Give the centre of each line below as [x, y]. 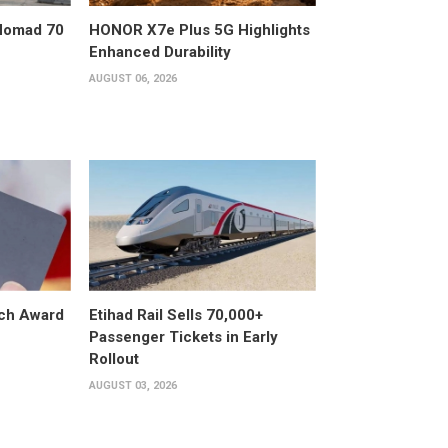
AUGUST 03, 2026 [132, 386]
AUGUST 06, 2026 [132, 78]
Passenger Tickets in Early [183, 337]
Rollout [113, 359]
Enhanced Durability [159, 51]
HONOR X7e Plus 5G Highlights [199, 29]
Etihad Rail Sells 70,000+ [175, 315]
